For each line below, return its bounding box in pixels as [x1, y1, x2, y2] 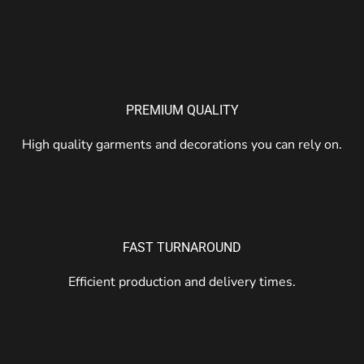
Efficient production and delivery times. [68, 272, 296, 291]
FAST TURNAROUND [123, 239, 241, 255]
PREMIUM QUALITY [125, 102, 239, 118]
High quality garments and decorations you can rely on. [22, 135, 342, 154]
